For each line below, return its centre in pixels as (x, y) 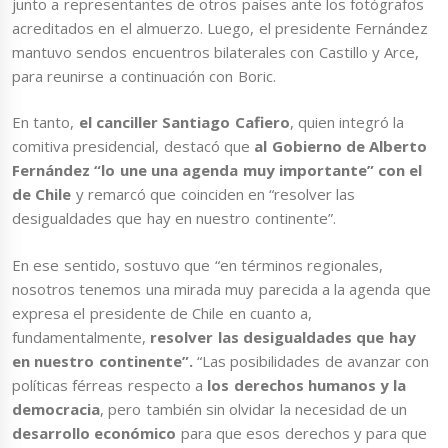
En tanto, (45, 122)
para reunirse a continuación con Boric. (144, 75)
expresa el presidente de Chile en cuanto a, (162, 312)
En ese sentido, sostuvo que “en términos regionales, (198, 264)
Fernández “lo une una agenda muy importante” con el (217, 170)
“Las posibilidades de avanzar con (313, 360)
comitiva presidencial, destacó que (133, 146)
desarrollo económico (94, 432)
